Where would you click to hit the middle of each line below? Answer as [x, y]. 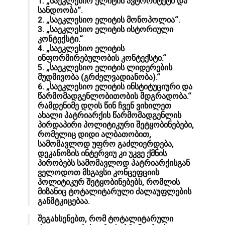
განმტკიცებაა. [64, 201]
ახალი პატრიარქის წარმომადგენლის [109, 116]
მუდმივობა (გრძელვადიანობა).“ [99, 77]
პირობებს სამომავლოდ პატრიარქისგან [114, 163]
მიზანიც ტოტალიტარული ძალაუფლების [115, 192]
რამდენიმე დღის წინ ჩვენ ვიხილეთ [104, 106]
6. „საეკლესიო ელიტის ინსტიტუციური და [115, 87]
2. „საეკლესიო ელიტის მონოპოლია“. [109, 20]
